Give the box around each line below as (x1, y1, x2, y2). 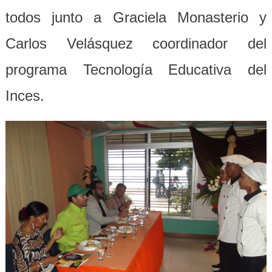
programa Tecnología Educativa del (5, 61, 267, 78)
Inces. (5, 87, 44, 104)
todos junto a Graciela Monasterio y (5, 8, 267, 25)
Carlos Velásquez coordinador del (5, 35, 267, 52)
